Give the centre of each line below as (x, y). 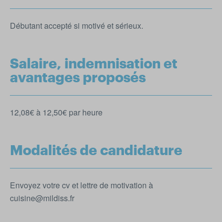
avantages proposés (78, 78)
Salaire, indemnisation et (94, 64)
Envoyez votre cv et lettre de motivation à (82, 185)
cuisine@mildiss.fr (42, 198)
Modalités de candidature (96, 150)
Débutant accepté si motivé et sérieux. (77, 25)
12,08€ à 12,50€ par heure (56, 112)
